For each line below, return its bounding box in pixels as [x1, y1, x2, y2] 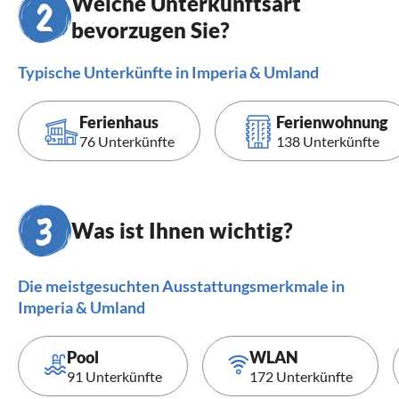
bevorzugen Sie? [71, 17, 230, 44]
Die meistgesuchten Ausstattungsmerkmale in [18, 276, 345, 297]
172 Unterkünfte [249, 368, 353, 386]
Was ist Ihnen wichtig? [71, 217, 293, 244]
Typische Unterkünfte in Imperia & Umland [18, 62, 319, 83]
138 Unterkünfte [276, 133, 379, 151]
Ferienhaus [79, 112, 159, 133]
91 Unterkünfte [67, 368, 162, 386]
